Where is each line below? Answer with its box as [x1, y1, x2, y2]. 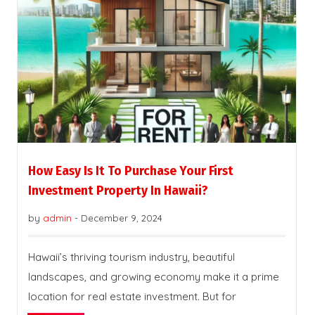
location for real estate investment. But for [28, 290, 236, 304]
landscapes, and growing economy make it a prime [28, 270, 279, 284]
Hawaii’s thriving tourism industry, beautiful [28, 250, 235, 264]
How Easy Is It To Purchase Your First [28, 164, 233, 179]
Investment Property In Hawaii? [28, 184, 208, 199]
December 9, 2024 [81, 212, 162, 224]
